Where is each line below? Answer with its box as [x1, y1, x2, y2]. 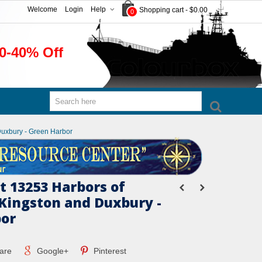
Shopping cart [139, 5, 184, 14]
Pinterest [91, 246, 127, 256]
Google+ [34, 246, 68, 256]
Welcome [27, 5, 57, 13]
